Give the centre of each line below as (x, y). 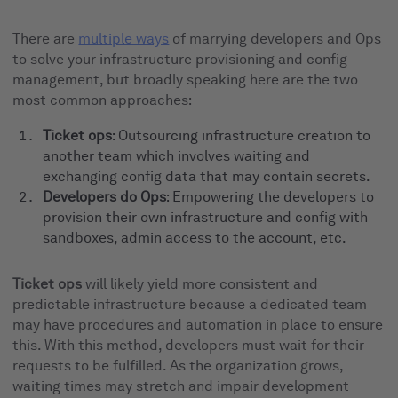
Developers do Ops (105, 196)
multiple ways (124, 38)
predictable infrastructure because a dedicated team (190, 304)
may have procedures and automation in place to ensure (198, 324)
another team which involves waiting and (177, 155)
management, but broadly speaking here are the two (186, 79)
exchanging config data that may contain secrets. (207, 176)
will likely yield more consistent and (200, 283)
